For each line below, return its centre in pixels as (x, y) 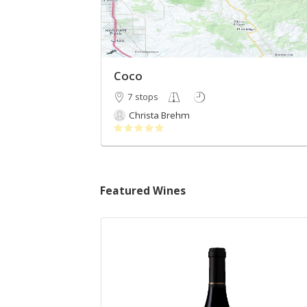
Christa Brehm (159, 115)
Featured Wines (143, 191)
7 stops (143, 97)
